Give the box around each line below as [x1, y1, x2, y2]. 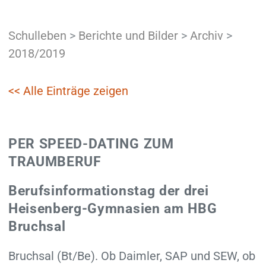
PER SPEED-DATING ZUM [8, 135, 174, 152]
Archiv [189, 28, 223, 43]
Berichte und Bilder [78, 28, 178, 43]
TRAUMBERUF [8, 153, 102, 170]
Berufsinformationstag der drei [8, 182, 209, 199]
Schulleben [8, 28, 66, 43]
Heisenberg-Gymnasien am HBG [8, 200, 217, 217]
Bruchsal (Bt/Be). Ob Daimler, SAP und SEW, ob [8, 248, 255, 263]
